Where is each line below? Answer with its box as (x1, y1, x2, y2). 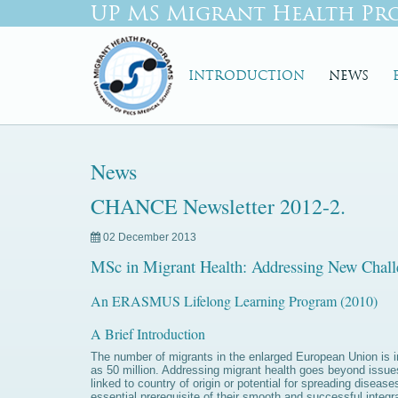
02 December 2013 (103, 231, 196, 243)
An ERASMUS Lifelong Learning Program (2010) (91, 291, 378, 310)
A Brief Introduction (91, 324, 205, 343)
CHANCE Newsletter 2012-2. (91, 192, 346, 220)
